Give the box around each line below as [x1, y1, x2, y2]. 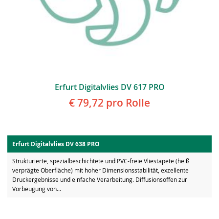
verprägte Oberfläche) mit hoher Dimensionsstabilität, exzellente [12, 166, 189, 175]
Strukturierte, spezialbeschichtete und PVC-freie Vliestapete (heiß [12, 157, 189, 165]
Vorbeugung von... [12, 185, 61, 193]
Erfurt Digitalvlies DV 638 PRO [12, 140, 100, 149]
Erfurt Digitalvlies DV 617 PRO [54, 82, 165, 93]
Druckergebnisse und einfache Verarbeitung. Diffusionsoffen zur [12, 175, 187, 184]
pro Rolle [104, 96, 150, 110]
